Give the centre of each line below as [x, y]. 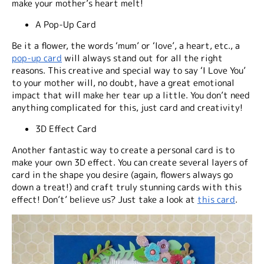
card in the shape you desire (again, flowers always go [122, 174]
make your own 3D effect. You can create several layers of [130, 162]
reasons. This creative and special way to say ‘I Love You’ [129, 70]
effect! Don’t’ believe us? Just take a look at [105, 199]
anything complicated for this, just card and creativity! [127, 107]
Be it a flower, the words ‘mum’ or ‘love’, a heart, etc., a [126, 45]
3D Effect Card [66, 128]
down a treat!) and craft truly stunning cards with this [127, 187]
